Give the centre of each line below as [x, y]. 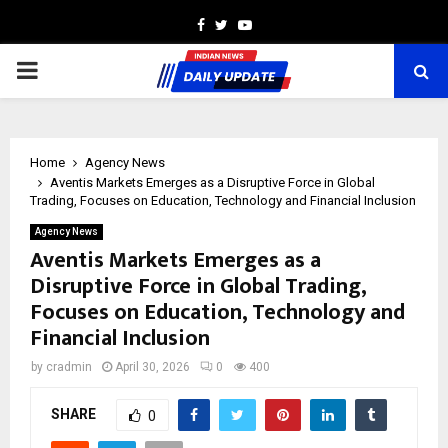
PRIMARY [66, 70]
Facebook [234, 24]
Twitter [249, 24]
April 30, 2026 [152, 367]
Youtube [277, 24]
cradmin [69, 367]
